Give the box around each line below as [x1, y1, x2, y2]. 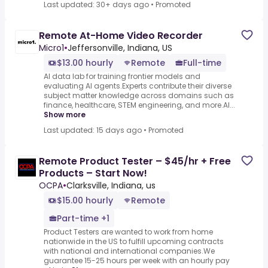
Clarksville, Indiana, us [66, 179, 156, 192]
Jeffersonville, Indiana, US [68, 42, 172, 54]
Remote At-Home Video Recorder [39, 29, 203, 43]
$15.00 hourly [57, 194, 113, 207]
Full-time [183, 57, 221, 69]
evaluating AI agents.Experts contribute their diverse [44, 81, 232, 92]
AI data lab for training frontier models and [44, 71, 200, 82]
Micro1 [39, 42, 64, 54]
